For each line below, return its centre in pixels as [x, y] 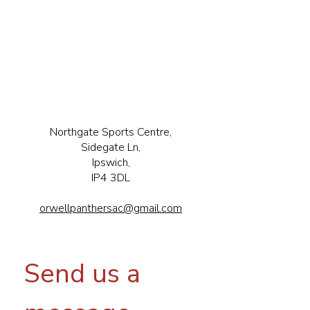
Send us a [82, 274]
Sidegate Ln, [111, 147]
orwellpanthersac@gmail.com [111, 208]
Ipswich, [111, 163]
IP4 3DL [111, 178]
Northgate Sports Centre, [111, 132]
